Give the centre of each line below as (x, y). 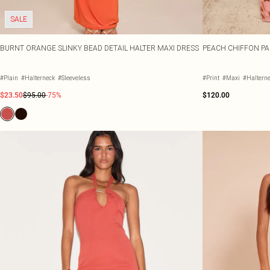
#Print (211, 78)
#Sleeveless (74, 78)
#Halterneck (38, 78)
